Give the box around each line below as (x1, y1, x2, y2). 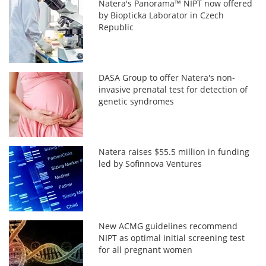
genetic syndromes (99, 95, 175, 107)
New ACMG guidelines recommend (99, 220, 238, 232)
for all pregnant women (99, 243, 193, 255)
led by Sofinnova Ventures (99, 157, 202, 169)
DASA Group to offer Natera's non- (99, 71, 236, 83)
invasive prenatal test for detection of (99, 83, 248, 95)
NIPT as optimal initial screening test (99, 232, 245, 243)
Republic (99, 21, 134, 33)
